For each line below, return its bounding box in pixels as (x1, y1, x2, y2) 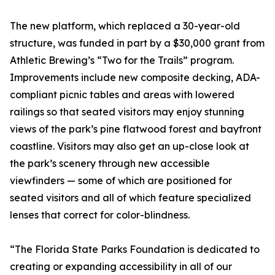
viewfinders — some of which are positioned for (10, 174, 232, 187)
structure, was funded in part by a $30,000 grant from (10, 37, 265, 50)
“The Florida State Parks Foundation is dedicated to (10, 243, 260, 256)
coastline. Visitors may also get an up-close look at (10, 140, 249, 153)
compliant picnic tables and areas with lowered (10, 88, 234, 101)
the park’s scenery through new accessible (10, 157, 210, 170)
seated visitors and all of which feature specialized (10, 192, 251, 204)
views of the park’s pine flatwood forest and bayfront (10, 123, 261, 136)
